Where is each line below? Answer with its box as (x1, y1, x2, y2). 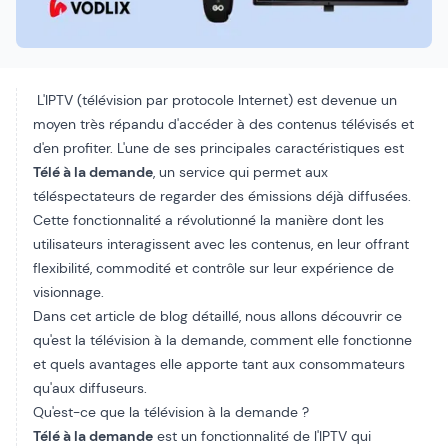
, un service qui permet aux (153, 163, 328, 181)
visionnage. (33, 283, 104, 301)
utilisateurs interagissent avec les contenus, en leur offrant (33, 235, 409, 253)
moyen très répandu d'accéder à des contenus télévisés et (33, 115, 414, 133)
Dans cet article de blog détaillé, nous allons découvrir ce (33, 307, 402, 325)
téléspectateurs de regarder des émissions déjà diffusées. (33, 187, 411, 205)
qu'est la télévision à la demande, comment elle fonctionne (33, 331, 412, 349)
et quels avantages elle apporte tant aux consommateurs (33, 355, 405, 373)
